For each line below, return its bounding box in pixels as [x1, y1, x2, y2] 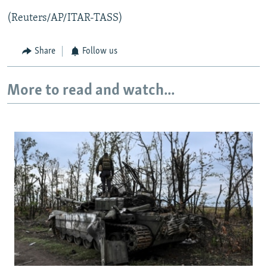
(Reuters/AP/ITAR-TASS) [7, 13, 123, 24]
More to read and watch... [7, 82, 175, 99]
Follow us [82, 46, 117, 57]
